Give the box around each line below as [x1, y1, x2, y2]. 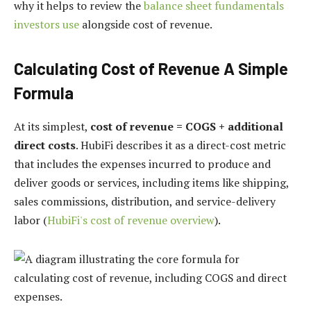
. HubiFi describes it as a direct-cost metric [76, 137, 286, 153]
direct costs [14, 137, 76, 153]
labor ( [14, 212, 47, 228]
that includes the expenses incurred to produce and [14, 155, 271, 171]
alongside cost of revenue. [79, 16, 212, 32]
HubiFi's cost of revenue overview [47, 212, 215, 228]
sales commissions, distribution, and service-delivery [14, 193, 276, 209]
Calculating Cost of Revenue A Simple [14, 58, 288, 78]
